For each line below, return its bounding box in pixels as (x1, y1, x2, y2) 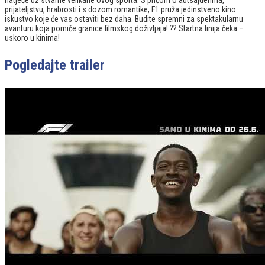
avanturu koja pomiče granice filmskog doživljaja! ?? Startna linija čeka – (5, 24, 244, 33)
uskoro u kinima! (5, 33, 60, 43)
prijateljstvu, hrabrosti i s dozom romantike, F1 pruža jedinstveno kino (5, 5, 236, 14)
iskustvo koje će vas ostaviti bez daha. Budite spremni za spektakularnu (5, 14, 243, 24)
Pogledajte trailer (5, 57, 105, 73)
